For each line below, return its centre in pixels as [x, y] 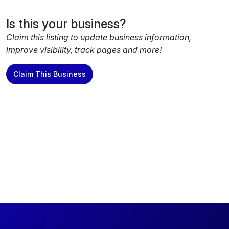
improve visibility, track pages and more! [84, 50]
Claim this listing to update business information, [99, 38]
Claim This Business [50, 74]
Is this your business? [66, 24]
